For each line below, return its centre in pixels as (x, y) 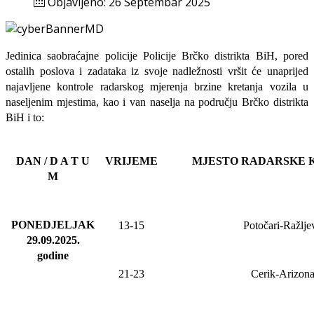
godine (53, 255)
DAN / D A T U (53, 161)
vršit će (245, 71)
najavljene (28, 86)
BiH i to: (25, 117)
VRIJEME (131, 161)
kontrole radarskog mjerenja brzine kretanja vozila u (179, 86)
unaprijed (288, 71)
